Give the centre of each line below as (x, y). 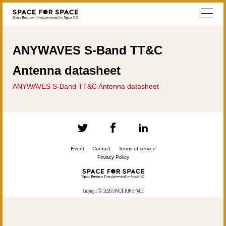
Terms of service (137, 149)
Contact (101, 149)
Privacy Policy (113, 157)
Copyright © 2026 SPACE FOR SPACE (113, 191)
